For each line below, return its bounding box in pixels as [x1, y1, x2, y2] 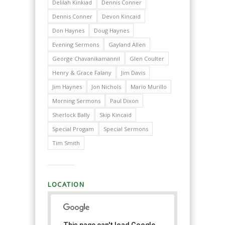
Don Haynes [52, 27, 84, 35]
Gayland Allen [108, 41, 146, 49]
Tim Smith [52, 139, 80, 147]
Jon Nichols [91, 83, 121, 91]
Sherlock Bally [52, 111, 90, 119]
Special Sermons [103, 125, 148, 133]
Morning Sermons [52, 97, 100, 105]
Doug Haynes [94, 27, 129, 35]
